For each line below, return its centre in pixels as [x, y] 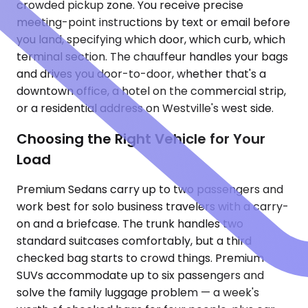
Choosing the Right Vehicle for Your [141, 139]
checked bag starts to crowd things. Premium [140, 258]
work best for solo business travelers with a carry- [153, 207]
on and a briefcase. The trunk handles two [130, 224]
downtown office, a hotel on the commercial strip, [151, 91]
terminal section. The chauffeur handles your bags [152, 57]
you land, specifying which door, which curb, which [151, 40]
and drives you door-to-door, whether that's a [141, 74]
